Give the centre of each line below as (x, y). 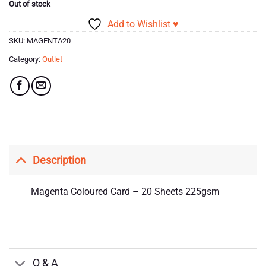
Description (60, 160)
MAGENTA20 (49, 41)
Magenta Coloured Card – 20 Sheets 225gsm (125, 192)
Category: (26, 59)
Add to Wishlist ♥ (143, 24)
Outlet (52, 59)
